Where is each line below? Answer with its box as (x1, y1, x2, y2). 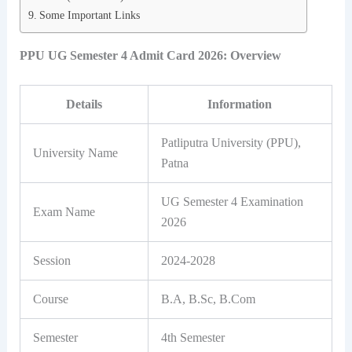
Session (32, 254, 71, 268)
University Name (32, 146, 118, 160)
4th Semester (160, 331, 225, 345)
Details (65, 97, 102, 112)
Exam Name (32, 205, 95, 219)
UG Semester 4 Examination (160, 195, 303, 209)
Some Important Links (38, 9, 143, 22)
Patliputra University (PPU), (160, 136, 301, 150)
